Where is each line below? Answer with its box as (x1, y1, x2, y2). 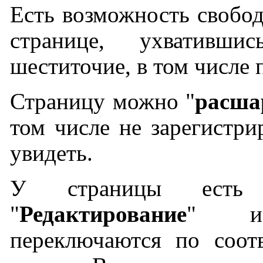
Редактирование (19, 202, 187, 227)
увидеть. (10, 141, 93, 166)
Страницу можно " (10, 89, 195, 114)
